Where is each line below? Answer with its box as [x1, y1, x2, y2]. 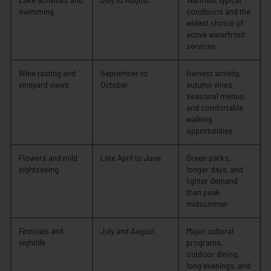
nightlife [19, 238, 45, 248]
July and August [100, 226, 155, 237]
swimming [19, 7, 54, 17]
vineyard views [19, 80, 69, 90]
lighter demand [186, 176, 238, 186]
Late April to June [100, 153, 161, 163]
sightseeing [19, 165, 59, 175]
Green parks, [186, 153, 230, 163]
